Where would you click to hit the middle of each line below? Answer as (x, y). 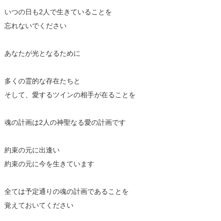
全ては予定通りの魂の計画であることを (66, 191)
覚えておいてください (39, 205)
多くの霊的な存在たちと (42, 81)
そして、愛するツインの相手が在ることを (70, 94)
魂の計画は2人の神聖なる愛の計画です (65, 122)
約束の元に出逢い (32, 150)
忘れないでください (35, 25)
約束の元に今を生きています (49, 164)
